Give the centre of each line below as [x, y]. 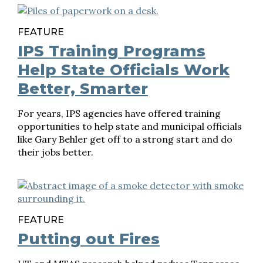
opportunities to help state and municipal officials [130, 126]
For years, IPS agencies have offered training [119, 113]
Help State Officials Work [124, 70]
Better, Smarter [83, 89]
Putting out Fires [89, 239]
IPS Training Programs [112, 51]
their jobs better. [55, 152]
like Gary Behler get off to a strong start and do [125, 139]
